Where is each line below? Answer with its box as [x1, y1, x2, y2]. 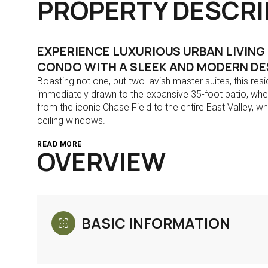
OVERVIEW [37, 144, 166, 179]
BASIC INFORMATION [81, 213, 230, 233]
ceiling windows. [37, 115, 105, 126]
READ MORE [37, 140, 82, 148]
